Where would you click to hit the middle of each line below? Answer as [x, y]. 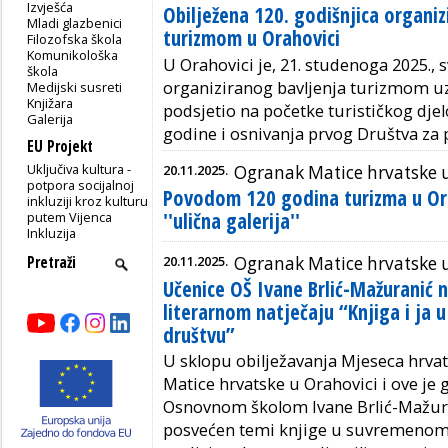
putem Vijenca [70, 216]
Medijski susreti [75, 86]
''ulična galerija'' [231, 221]
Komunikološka [73, 54]
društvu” [199, 335]
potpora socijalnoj [81, 184]
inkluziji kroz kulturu [88, 200]
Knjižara [50, 102]
